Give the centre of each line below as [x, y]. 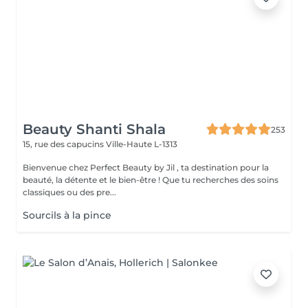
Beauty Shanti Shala [94, 129]
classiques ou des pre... [69, 192]
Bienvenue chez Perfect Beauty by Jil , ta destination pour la [146, 167]
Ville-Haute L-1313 [142, 144]
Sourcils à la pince [67, 215]
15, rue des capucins [64, 144]
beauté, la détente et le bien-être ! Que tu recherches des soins [92, 180]
